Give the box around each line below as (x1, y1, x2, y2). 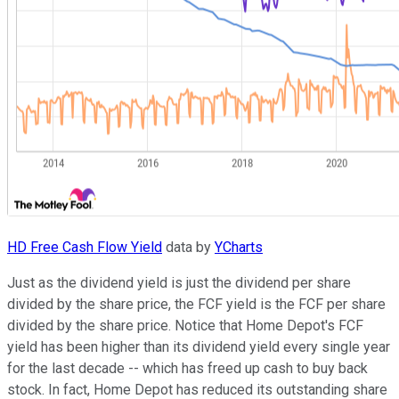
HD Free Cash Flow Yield (7, 238, 162, 256)
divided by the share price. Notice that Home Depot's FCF (7, 316, 363, 334)
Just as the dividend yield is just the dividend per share (7, 273, 351, 291)
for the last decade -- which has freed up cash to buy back (7, 359, 368, 377)
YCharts (215, 238, 263, 256)
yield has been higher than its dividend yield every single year (7, 338, 390, 355)
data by (162, 238, 215, 256)
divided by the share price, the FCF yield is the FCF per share (7, 295, 386, 313)
